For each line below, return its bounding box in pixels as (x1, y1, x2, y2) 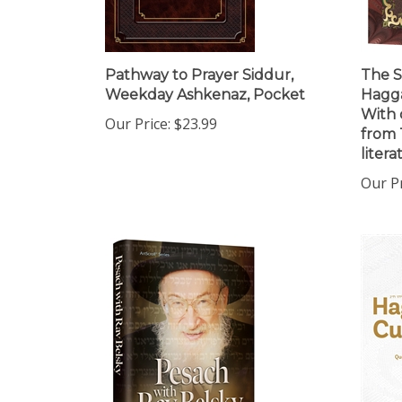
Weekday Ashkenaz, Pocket (105, 71, 305, 88)
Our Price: (105, 99, 170, 118)
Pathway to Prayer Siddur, (105, 51, 293, 68)
